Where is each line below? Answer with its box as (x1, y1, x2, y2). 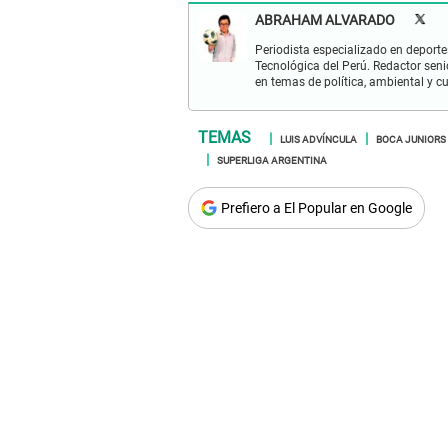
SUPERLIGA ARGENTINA (217, 150, 327, 167)
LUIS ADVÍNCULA (280, 129, 357, 146)
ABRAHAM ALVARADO (255, 11, 395, 28)
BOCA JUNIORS (376, 129, 446, 146)
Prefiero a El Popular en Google (221, 199, 412, 216)
